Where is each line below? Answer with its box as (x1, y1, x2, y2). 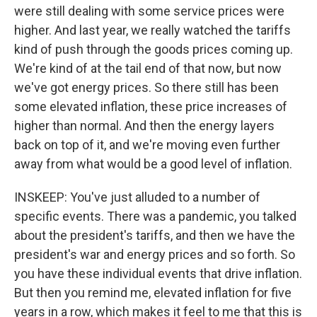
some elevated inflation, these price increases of (14, 99, 287, 114)
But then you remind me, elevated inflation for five (14, 285, 292, 300)
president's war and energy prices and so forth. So (14, 247, 295, 262)
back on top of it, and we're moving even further (14, 137, 280, 152)
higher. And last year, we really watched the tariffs (14, 23, 291, 38)
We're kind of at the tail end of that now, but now (14, 61, 282, 76)
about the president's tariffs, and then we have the (14, 228, 295, 243)
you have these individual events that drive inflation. (14, 266, 302, 281)
